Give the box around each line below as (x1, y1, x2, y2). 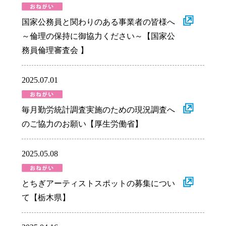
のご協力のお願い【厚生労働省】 (21, 119, 143, 128)
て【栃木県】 (21, 193, 70, 202)
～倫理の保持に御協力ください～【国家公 (21, 31, 175, 40)
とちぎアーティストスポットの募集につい (21, 179, 175, 188)
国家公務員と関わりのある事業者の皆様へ (21, 17, 175, 26)
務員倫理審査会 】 (21, 45, 88, 54)
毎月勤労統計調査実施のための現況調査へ (21, 105, 175, 114)
